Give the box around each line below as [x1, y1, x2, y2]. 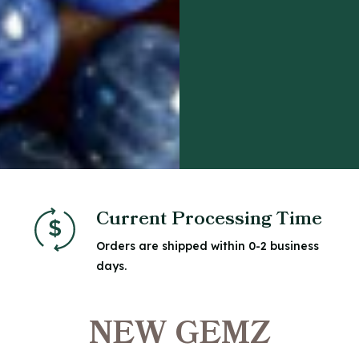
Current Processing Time [96, 209, 322, 228]
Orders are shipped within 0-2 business [96, 239, 319, 253]
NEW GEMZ [88, 318, 271, 350]
